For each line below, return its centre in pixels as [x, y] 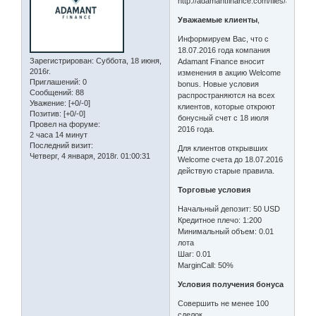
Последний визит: [61, 145]
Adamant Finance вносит [221, 62]
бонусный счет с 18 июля [224, 118]
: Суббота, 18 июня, [127, 61]
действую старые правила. [226, 171]
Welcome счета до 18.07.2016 [231, 160]
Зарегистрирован [61, 61]
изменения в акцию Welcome [230, 73]
